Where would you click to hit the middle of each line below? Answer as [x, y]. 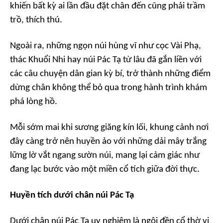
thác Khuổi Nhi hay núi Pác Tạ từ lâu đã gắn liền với [106, 60]
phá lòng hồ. [34, 102]
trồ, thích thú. [36, 20]
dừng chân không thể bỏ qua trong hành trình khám [109, 88]
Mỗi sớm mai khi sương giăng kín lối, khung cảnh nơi [109, 128]
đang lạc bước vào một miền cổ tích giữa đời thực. [105, 170]
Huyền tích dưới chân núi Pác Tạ [72, 196]
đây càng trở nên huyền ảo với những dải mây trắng [108, 142]
